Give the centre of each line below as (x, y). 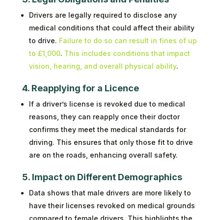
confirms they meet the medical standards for (107, 129)
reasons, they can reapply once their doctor (104, 116)
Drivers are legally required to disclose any (103, 15)
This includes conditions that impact (127, 53)
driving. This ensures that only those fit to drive (111, 142)
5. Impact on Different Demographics (102, 177)
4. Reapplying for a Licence (80, 88)
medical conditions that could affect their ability (111, 27)
